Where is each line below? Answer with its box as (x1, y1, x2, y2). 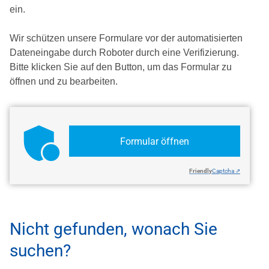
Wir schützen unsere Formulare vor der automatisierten (10, 33, 243, 44)
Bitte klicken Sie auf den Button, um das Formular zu (10, 62, 232, 73)
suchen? (10, 241, 71, 261)
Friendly (189, 168, 212, 175)
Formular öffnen (119, 136, 189, 148)
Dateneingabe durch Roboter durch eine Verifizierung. (10, 47, 239, 58)
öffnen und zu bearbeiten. (10, 76, 118, 87)
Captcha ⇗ (212, 168, 240, 175)
